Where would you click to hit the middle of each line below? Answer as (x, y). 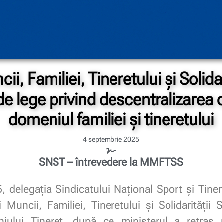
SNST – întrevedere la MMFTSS (111, 162)
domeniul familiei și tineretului (111, 120)
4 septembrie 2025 (111, 139)
